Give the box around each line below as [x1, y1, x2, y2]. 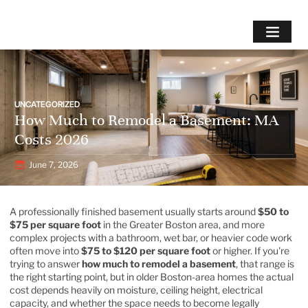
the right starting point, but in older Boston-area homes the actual [10, 270, 294, 283]
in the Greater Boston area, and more [101, 218, 265, 230]
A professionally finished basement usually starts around [10, 205, 258, 217]
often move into [10, 244, 81, 256]
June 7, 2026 [29, 159, 78, 170]
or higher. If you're [210, 244, 289, 256]
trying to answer [10, 257, 82, 269]
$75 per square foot [10, 218, 101, 230]
